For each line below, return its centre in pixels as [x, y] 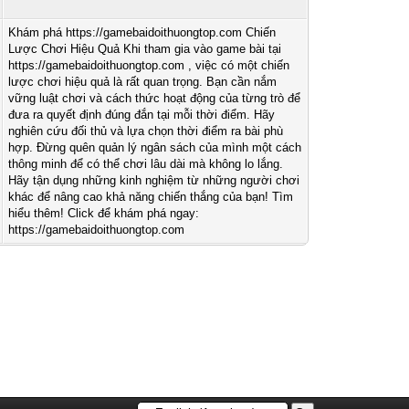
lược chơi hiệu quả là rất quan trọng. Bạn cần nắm [143, 82]
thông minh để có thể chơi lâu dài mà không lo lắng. [146, 164]
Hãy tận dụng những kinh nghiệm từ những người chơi [154, 180]
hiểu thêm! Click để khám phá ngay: [104, 213]
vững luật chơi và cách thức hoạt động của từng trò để [155, 98]
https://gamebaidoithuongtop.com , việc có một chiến [149, 65]
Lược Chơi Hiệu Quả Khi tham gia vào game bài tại [145, 49]
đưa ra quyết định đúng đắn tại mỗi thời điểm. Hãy [142, 115]
